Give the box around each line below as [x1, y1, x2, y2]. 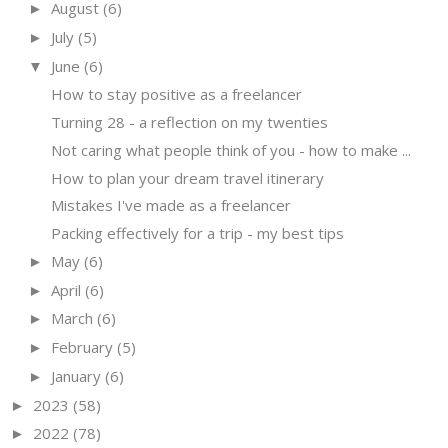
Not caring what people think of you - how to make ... [50, 139, 411, 160]
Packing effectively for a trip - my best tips [50, 223, 344, 244]
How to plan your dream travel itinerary [50, 167, 324, 188]
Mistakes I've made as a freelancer [50, 195, 291, 216]
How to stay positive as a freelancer [50, 84, 302, 105]
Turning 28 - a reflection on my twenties [50, 112, 328, 133]
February [51, 337, 113, 358]
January [51, 365, 101, 386]
